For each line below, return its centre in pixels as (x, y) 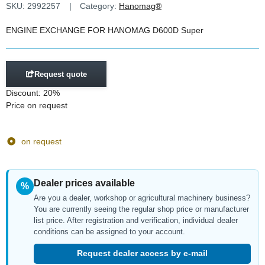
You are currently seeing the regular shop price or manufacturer (141, 209)
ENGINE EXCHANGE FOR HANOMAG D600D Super (105, 30)
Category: (99, 6)
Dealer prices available (84, 183)
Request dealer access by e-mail (142, 253)
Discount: (25, 93)
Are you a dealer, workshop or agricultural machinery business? (142, 198)
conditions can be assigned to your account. (109, 232)
